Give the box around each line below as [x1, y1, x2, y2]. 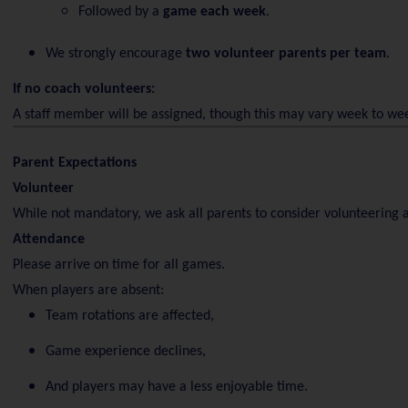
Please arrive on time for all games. [12, 257, 225, 272]
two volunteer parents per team [185, 46, 386, 61]
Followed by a [77, 5, 163, 19]
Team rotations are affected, [45, 308, 214, 323]
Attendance [12, 231, 85, 247]
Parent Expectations [12, 155, 137, 170]
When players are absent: [12, 282, 164, 298]
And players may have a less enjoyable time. [45, 379, 308, 394]
